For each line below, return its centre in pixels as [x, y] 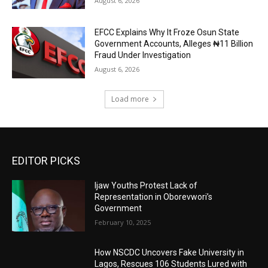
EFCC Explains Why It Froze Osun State [167, 33]
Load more [130, 99]
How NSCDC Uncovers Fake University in [170, 252]
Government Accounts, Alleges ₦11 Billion [174, 44]
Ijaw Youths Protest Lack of [146, 185]
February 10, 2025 [123, 222]
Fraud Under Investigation [143, 55]
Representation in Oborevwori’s [154, 197]
